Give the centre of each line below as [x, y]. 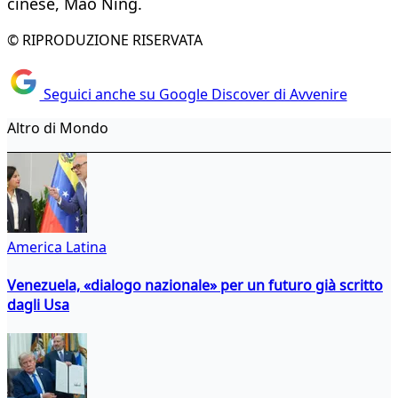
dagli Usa [38, 304]
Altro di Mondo [58, 127]
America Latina [57, 247]
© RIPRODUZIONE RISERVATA [105, 40]
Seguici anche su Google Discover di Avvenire [193, 94]
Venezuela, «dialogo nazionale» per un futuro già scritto [195, 285]
